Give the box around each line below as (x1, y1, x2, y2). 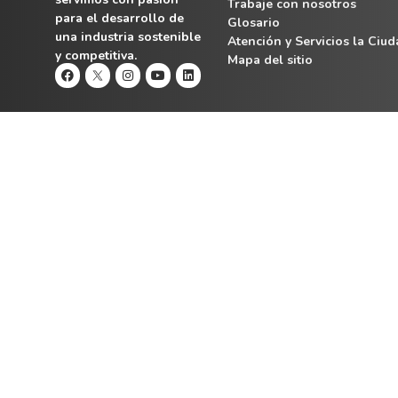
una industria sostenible (55, 28, 201, 45)
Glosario (227, 13, 280, 31)
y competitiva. (55, 46, 137, 64)
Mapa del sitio (227, 51, 313, 68)
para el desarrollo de (55, 9, 184, 27)
